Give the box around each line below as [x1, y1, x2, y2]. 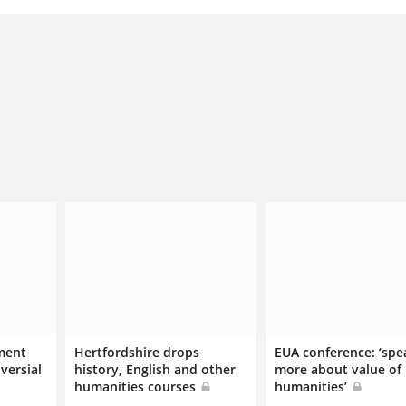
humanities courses [73, 377, 199, 395]
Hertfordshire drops [73, 343, 199, 361]
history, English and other [73, 360, 236, 378]
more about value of [274, 360, 401, 378]
